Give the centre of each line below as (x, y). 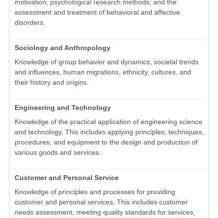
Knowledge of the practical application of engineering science (109, 122)
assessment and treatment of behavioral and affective (97, 12)
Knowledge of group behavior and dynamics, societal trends (107, 62)
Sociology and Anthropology (63, 48)
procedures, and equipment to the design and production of (106, 142)
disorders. (30, 23)
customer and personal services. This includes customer (101, 202)
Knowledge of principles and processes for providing (95, 192)
